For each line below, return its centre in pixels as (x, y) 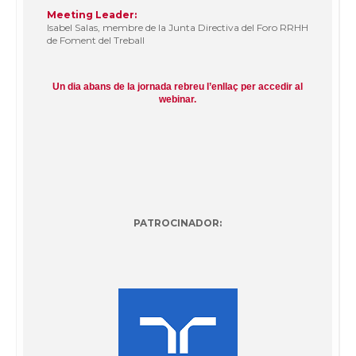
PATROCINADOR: (178, 222)
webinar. (178, 99)
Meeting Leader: (92, 14)
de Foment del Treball (96, 40)
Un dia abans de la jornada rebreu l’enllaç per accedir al (178, 86)
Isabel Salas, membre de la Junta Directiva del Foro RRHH (178, 27)
